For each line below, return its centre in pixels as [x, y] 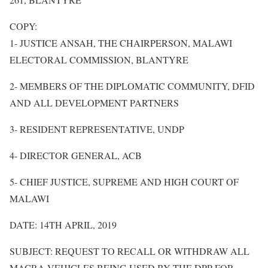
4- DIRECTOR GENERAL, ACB [76, 155]
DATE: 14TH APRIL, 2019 [63, 224]
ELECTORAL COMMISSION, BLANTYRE [99, 59]
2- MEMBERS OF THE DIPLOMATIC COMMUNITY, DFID [132, 86]
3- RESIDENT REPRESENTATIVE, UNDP [97, 129]
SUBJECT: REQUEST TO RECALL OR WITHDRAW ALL [130, 251]
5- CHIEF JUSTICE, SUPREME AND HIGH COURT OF [124, 181]
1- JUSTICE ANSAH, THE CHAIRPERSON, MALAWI [121, 42]
